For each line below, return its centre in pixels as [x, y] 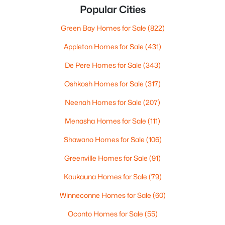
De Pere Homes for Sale [104, 65]
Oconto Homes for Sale [106, 214]
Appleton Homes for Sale [104, 46]
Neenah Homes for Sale [104, 102]
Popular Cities [113, 10]
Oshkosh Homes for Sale [105, 84]
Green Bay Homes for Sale [104, 28]
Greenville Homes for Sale [107, 158]
